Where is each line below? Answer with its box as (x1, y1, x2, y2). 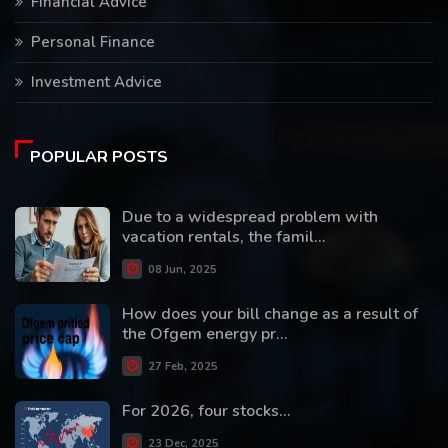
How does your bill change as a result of (122, 302, 418, 325)
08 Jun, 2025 (145, 261, 217, 277)
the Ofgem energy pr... (122, 322, 288, 345)
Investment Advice (31, 71, 162, 92)
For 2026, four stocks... (122, 399, 291, 422)
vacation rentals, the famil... (122, 225, 326, 248)
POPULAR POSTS (30, 145, 168, 168)
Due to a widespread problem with (122, 205, 378, 228)
